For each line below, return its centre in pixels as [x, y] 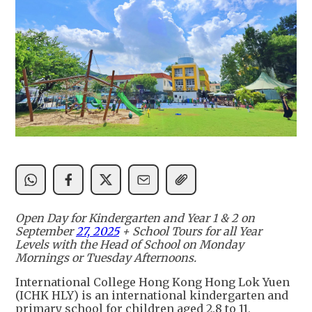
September [46, 232]
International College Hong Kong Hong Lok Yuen [153, 282]
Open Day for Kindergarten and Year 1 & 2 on [135, 218]
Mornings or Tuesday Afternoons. [106, 258]
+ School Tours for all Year [190, 232]
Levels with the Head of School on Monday [130, 245]
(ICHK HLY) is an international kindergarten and [152, 296]
